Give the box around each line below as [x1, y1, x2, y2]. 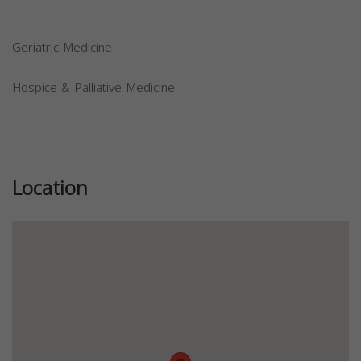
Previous [35, 132, 89, 158]
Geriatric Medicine [12, 36, 112, 59]
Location [12, 170, 88, 207]
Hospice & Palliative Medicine [12, 77, 175, 99]
